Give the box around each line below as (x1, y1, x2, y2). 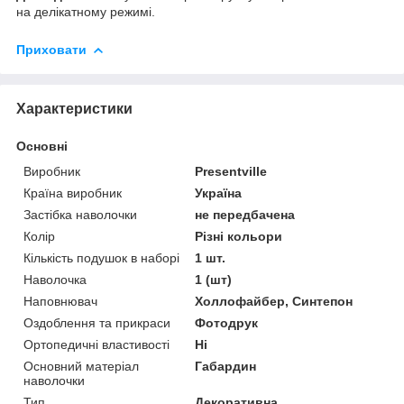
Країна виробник (23, 185, 122, 200)
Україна (195, 185, 243, 200)
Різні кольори (195, 228, 283, 243)
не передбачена (195, 207, 296, 222)
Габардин (195, 358, 257, 373)
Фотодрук (195, 315, 259, 330)
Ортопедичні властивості (23, 336, 170, 352)
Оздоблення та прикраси (23, 315, 170, 330)
